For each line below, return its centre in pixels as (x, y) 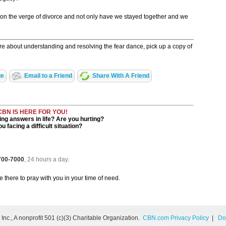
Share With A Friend (121, 76)
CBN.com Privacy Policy (176, 218)
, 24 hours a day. (47, 160)
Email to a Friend (48, 76)
